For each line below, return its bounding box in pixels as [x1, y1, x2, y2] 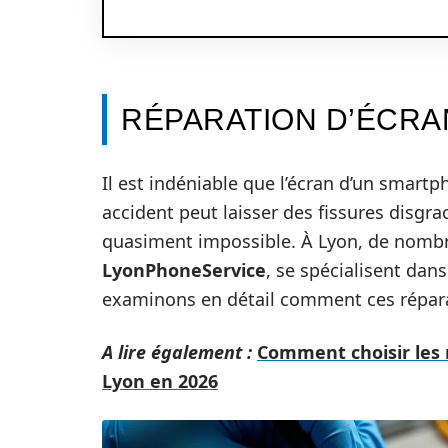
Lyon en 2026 [102, 369, 218, 393]
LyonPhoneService [102, 258, 266, 282]
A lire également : [102, 340, 252, 364]
